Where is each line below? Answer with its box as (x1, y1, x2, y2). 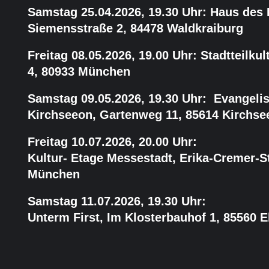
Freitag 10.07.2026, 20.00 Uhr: (28, 135, 198, 149)
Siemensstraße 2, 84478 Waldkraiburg (28, 22, 247, 35)
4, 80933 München (28, 65, 131, 79)
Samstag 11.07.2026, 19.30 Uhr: (28, 195, 207, 208)
